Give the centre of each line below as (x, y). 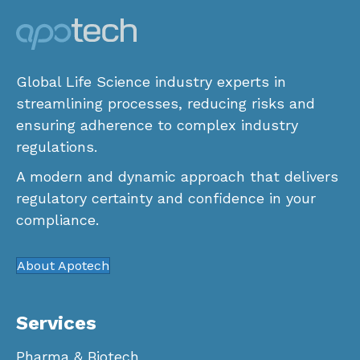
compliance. (57, 220)
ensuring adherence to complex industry (157, 125)
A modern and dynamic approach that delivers (177, 177)
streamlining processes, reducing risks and (166, 104)
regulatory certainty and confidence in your (166, 198)
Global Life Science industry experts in (151, 82)
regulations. (57, 147)
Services (56, 323)
